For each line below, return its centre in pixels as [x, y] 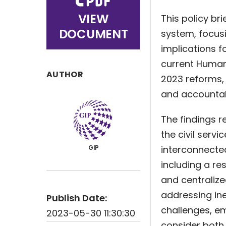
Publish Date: [77, 198]
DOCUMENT [93, 34]
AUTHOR [65, 74]
